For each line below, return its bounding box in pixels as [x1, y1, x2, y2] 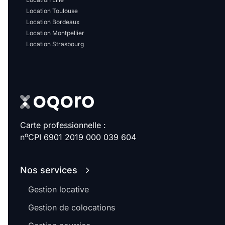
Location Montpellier [26, 29, 84, 37]
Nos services [20, 165, 77, 175]
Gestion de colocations [28, 202, 115, 212]
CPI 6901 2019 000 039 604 [28, 132, 136, 142]
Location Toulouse [26, 7, 78, 15]
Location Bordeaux [26, 18, 80, 26]
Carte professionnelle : [20, 120, 106, 130]
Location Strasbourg [26, 40, 84, 48]
